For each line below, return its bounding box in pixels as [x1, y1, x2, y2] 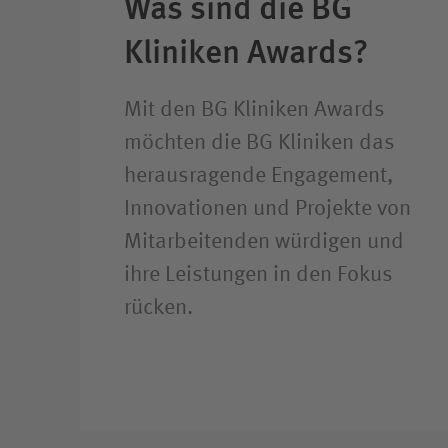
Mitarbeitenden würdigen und [124, 230, 404, 253]
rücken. [124, 296, 193, 319]
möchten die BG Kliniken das [124, 131, 395, 154]
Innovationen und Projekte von [124, 197, 411, 220]
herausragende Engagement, [124, 164, 393, 187]
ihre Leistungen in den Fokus [124, 263, 393, 286]
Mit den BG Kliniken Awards [124, 98, 385, 121]
